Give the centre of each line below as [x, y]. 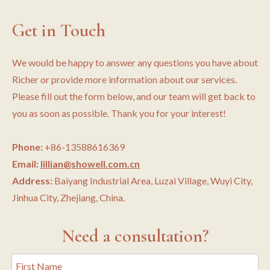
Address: [32, 181]
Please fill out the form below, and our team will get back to [134, 96]
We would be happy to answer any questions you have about [135, 62]
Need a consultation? [135, 236]
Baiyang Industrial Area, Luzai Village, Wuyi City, [152, 181]
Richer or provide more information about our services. [124, 79]
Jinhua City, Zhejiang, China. [68, 197]
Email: [26, 164]
